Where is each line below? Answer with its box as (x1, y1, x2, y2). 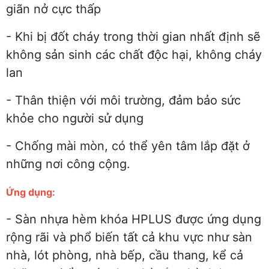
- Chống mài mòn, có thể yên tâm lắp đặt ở (6, 138, 250, 153)
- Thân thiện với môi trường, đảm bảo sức (6, 92, 241, 107)
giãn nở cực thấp (6, 1, 101, 16)
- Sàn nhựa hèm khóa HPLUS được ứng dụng (6, 211, 261, 226)
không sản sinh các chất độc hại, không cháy (6, 47, 262, 62)
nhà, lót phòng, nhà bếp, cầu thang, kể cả (6, 247, 243, 262)
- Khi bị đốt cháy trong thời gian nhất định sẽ (6, 29, 261, 44)
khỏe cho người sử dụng (6, 110, 144, 125)
